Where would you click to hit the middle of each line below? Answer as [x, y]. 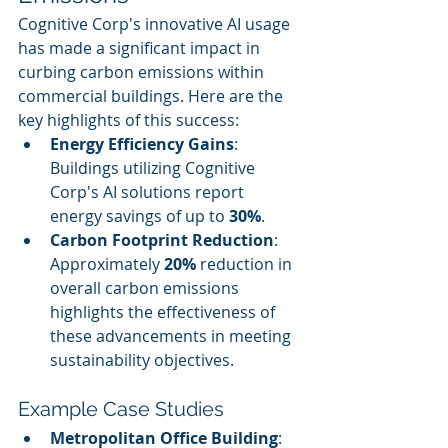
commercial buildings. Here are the [152, 96]
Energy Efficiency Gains [142, 144]
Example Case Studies [121, 409]
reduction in [246, 264]
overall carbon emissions [146, 288]
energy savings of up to [139, 216]
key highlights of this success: [128, 120]
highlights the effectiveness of [164, 312]
